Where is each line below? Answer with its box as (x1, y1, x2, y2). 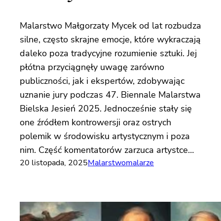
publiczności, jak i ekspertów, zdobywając (20, 75, 184, 87)
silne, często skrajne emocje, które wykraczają (20, 34, 201, 46)
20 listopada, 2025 (20, 157, 88, 169)
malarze (126, 157, 154, 169)
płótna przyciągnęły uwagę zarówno (20, 61, 164, 74)
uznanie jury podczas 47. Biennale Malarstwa (20, 89, 201, 101)
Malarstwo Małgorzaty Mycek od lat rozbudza (20, 20, 201, 32)
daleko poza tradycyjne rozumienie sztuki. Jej (20, 47, 197, 60)
